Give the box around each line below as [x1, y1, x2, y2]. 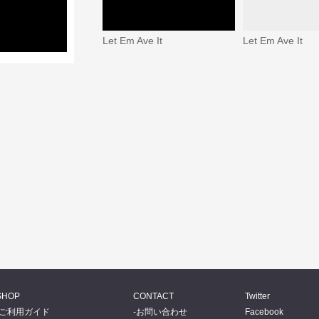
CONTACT [133, 291, 174, 301]
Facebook [245, 306, 283, 317]
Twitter [245, 291, 270, 301]
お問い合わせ [136, 306, 187, 317]
